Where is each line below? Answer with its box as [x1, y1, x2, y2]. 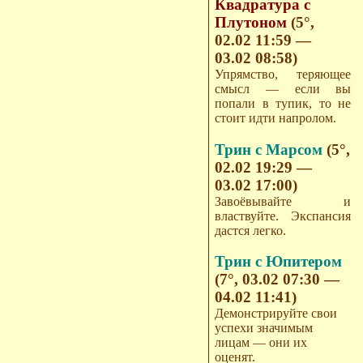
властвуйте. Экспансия [215, 208, 352, 223]
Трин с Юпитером [215, 253, 343, 271]
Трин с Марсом [215, 140, 327, 158]
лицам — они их [215, 335, 308, 350]
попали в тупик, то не [215, 96, 352, 110]
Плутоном [215, 13, 292, 31]
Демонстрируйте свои [215, 306, 338, 321]
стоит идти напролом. [215, 110, 337, 125]
